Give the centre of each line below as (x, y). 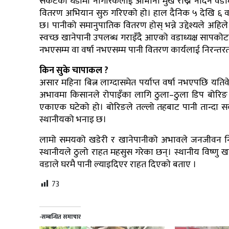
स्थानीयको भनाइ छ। (73, 120)
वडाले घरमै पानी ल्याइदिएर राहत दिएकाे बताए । (119, 165)
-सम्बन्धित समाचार (60, 217)
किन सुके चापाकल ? (74, 71)
